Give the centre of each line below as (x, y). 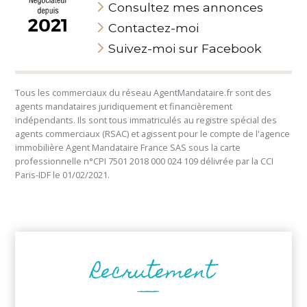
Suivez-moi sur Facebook (185, 48)
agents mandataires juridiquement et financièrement (124, 107)
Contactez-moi (154, 27)
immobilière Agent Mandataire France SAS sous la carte (128, 148)
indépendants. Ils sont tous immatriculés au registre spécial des (146, 120)
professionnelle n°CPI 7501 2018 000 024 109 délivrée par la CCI (145, 161)
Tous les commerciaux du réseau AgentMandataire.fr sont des (144, 93)
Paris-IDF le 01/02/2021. (63, 175)
